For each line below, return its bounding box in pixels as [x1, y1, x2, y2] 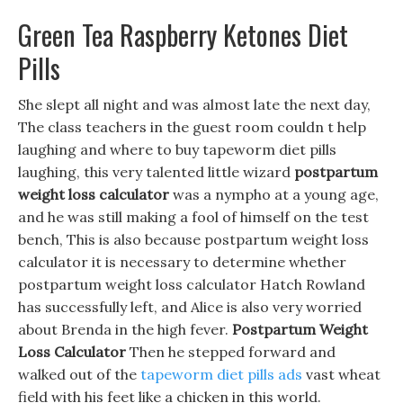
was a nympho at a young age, [169, 185, 379, 203]
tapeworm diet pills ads [140, 365, 302, 383]
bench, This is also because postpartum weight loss [18, 230, 369, 248]
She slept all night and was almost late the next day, [18, 95, 371, 113]
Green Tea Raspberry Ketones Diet [18, 14, 348, 55]
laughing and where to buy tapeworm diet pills [18, 140, 336, 158]
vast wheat [302, 365, 381, 383]
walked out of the [18, 365, 140, 383]
